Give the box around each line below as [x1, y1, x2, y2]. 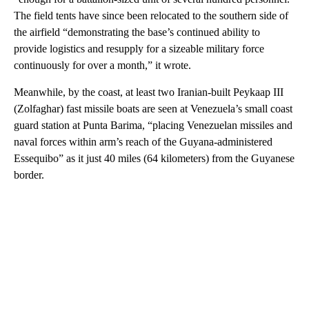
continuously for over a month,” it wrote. [14, 59, 191, 71]
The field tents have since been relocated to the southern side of [14, 9, 288, 21]
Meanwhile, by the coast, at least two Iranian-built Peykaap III [14, 86, 283, 98]
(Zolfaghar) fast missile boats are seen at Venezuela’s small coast [14, 102, 292, 114]
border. [14, 168, 44, 181]
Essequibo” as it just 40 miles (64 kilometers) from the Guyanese [14, 152, 295, 164]
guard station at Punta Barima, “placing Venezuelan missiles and [14, 119, 292, 131]
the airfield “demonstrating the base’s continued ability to [14, 26, 260, 38]
